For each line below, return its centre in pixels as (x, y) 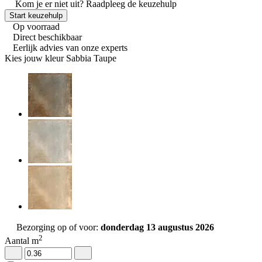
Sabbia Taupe (91, 58)
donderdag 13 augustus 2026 (157, 227)
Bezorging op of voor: (58, 227)
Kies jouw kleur (34, 58)
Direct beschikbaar (47, 37)
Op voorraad (36, 27)
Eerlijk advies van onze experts (70, 48)
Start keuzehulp (36, 16)
